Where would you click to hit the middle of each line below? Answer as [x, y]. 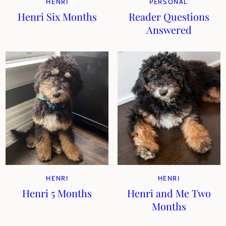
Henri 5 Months [57, 193]
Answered [169, 30]
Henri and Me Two [169, 193]
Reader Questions [169, 16]
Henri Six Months [57, 16]
